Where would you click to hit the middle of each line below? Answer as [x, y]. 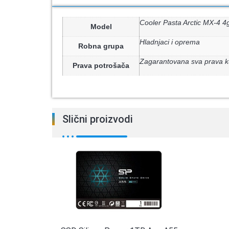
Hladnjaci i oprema [170, 42]
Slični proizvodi [98, 119]
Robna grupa [101, 46]
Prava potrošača [101, 65]
